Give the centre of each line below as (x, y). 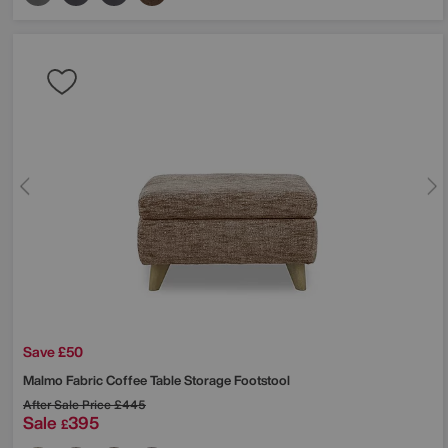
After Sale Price (67, 405)
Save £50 (53, 352)
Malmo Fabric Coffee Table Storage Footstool (156, 381)
